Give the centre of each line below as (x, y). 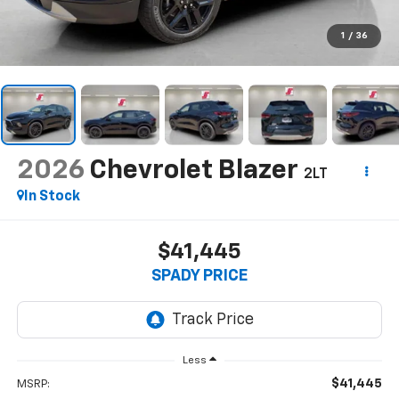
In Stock (52, 196)
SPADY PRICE (199, 277)
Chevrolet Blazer (193, 171)
